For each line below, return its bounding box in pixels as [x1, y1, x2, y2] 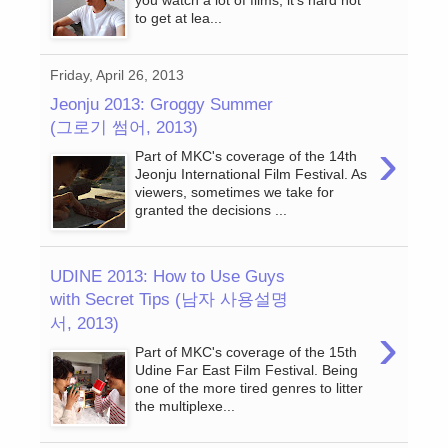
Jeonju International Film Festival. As [135, 166, 368, 183]
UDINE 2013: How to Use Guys [50, 265, 285, 286]
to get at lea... [135, 10, 223, 27]
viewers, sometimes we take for [135, 184, 335, 201]
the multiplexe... [135, 398, 236, 415]
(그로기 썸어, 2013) [50, 116, 198, 137]
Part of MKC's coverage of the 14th [135, 148, 358, 165]
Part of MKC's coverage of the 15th [135, 344, 358, 361]
